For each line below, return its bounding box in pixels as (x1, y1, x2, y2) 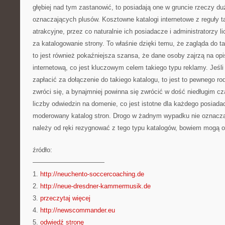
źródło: (33, 146, 52, 154)
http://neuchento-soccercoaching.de (40, 170, 144, 178)
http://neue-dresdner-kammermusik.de (40, 182, 151, 190)
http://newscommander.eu (40, 206, 115, 214)
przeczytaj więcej (40, 194, 90, 202)
